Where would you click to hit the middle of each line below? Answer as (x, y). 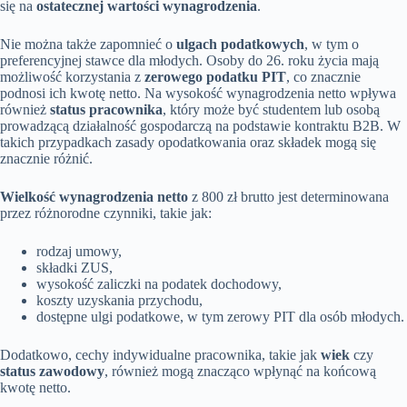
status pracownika (106, 110)
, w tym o (332, 45)
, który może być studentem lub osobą (271, 110)
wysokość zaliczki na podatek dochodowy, (159, 284)
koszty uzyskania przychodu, (119, 301)
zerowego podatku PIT (215, 77)
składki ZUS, (74, 268)
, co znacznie (323, 77)
